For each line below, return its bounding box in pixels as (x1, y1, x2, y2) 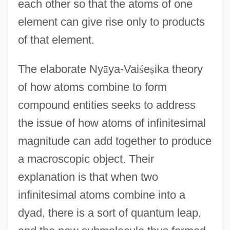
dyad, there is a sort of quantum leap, (17, 206, 201, 219)
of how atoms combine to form (17, 80, 167, 93)
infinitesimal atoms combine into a (17, 188, 185, 201)
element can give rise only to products (17, 15, 205, 28)
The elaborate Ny (17, 62, 103, 75)
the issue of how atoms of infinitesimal (17, 116, 206, 129)
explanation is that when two (17, 170, 158, 183)
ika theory (154, 62, 203, 75)
